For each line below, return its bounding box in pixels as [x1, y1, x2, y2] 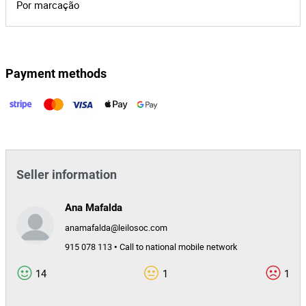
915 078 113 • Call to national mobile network [65, 241, 237, 253]
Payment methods [5, 66, 107, 81]
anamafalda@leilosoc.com [65, 222, 167, 234]
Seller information [16, 167, 117, 182]
